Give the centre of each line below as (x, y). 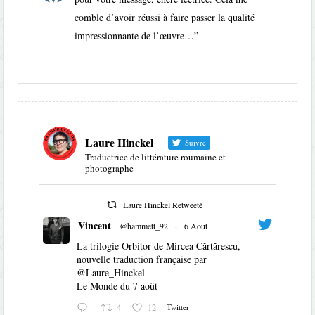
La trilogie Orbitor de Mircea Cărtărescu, (159, 246)
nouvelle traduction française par (142, 259)
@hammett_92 (144, 226)
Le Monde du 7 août (117, 286)
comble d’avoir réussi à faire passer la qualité (165, 18)
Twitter (178, 307)
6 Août (196, 226)
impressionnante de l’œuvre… (135, 36)
